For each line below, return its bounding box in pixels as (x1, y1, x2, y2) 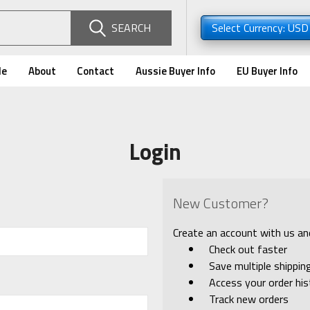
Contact (77, 63, 115, 79)
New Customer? (172, 192, 268, 214)
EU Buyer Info (236, 63, 298, 79)
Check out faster (209, 241, 288, 257)
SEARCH (111, 19, 152, 36)
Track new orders (209, 291, 289, 307)
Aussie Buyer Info (135, 63, 215, 79)
